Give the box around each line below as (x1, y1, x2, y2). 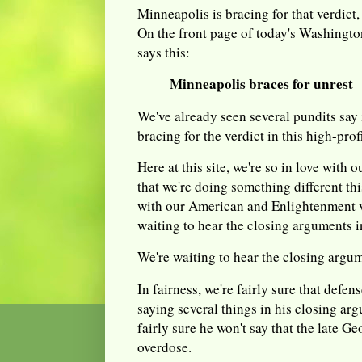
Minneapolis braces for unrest (170, 74, 353, 95)
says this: (137, 42, 190, 61)
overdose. (137, 337, 192, 356)
